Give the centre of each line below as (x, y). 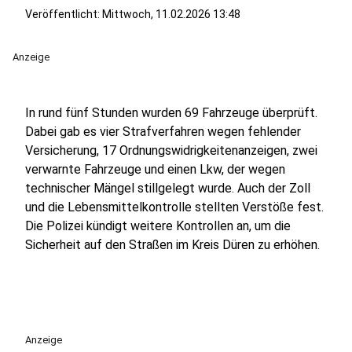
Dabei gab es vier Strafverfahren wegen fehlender (163, 132)
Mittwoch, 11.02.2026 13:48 (171, 14)
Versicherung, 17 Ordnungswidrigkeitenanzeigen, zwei (171, 150)
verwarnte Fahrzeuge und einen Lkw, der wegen (155, 169)
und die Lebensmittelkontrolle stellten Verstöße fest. (174, 207)
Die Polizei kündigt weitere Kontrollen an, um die (158, 226)
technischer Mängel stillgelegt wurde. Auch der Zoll (168, 188)
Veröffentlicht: (64, 14)
